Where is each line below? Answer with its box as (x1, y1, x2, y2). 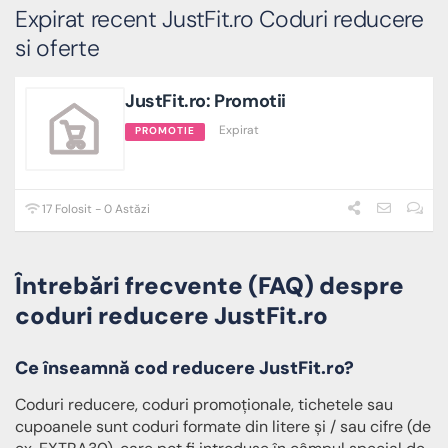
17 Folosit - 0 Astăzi (39, 201, 151, 218)
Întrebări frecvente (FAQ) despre (15, 270, 404, 302)
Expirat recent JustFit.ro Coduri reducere (15, 4, 424, 35)
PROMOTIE (135, 124, 195, 138)
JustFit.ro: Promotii (125, 89, 286, 114)
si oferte (15, 33, 100, 64)
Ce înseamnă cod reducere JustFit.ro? (15, 355, 354, 380)
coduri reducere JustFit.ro (15, 300, 328, 332)
